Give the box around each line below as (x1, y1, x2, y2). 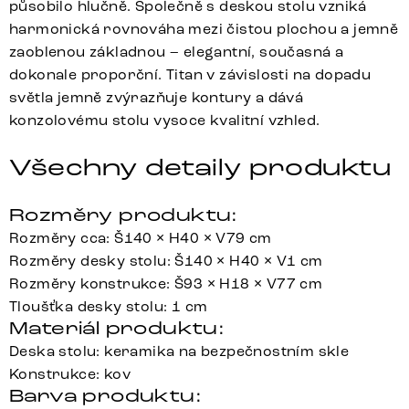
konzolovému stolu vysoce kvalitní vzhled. (9, 111, 320, 130)
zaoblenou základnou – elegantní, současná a (9, 43, 344, 61)
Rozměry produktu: (9, 204, 238, 227)
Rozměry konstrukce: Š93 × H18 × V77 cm (9, 275, 323, 293)
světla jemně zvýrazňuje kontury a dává (9, 89, 304, 107)
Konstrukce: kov (9, 365, 131, 383)
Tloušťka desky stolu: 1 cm (9, 298, 208, 316)
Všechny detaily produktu (9, 153, 392, 184)
